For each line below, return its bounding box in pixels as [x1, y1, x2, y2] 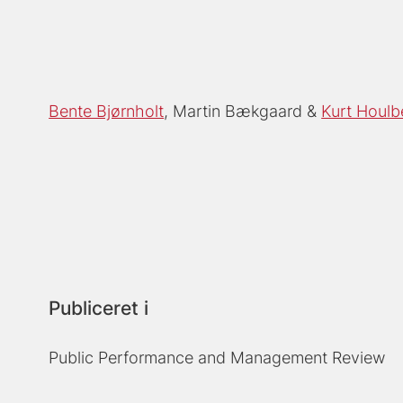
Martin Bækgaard [173, 102, 303, 121]
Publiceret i [49, 297, 149, 320]
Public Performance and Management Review [49, 348, 386, 368]
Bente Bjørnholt [49, 102, 165, 121]
